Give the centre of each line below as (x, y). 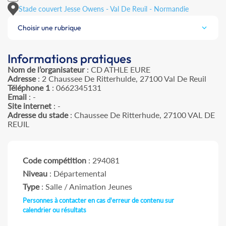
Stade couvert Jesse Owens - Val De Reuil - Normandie (104, 9)
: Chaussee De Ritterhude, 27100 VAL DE (142, 115)
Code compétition (54, 160)
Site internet (30, 106)
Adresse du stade (38, 115)
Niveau (35, 174)
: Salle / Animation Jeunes (86, 187)
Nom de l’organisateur (46, 70)
